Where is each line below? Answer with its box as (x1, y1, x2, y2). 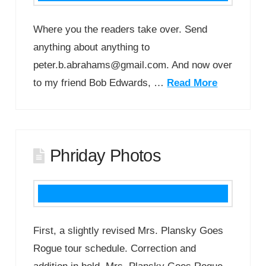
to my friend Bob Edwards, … (33, 77, 167, 88)
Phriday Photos (49, 145, 161, 165)
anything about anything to (33, 41, 150, 53)
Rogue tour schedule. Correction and (33, 242, 197, 254)
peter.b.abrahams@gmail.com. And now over (33, 59, 233, 71)
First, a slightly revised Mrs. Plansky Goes (33, 224, 224, 236)
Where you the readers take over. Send (33, 23, 208, 35)
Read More (167, 77, 218, 88)
